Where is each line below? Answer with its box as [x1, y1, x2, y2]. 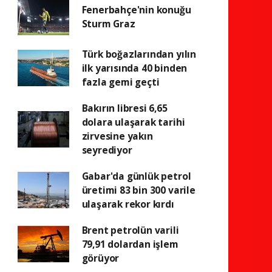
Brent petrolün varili [81, 223, 179, 237]
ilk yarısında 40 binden [81, 61, 188, 75]
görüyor [81, 251, 120, 265]
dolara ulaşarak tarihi [81, 115, 185, 129]
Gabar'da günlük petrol [81, 169, 191, 183]
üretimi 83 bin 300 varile [81, 183, 195, 197]
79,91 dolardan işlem [81, 237, 178, 251]
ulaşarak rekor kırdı [81, 197, 174, 211]
